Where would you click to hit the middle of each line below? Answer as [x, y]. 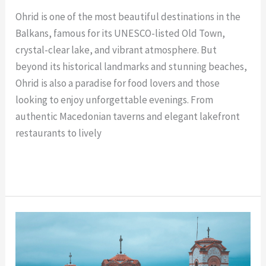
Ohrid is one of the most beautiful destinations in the [128, 16]
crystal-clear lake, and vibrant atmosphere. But [116, 50]
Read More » [42, 165]
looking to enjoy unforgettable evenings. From [115, 99]
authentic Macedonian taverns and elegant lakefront [128, 116]
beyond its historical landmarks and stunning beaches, [132, 66]
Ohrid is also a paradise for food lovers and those [118, 83]
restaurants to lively [59, 133]
